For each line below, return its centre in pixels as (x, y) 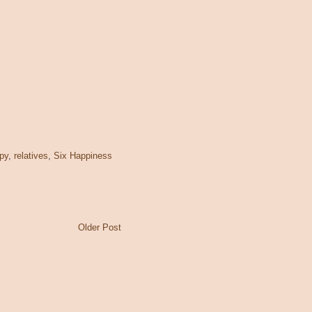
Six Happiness (83, 156)
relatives (31, 156)
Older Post (100, 227)
